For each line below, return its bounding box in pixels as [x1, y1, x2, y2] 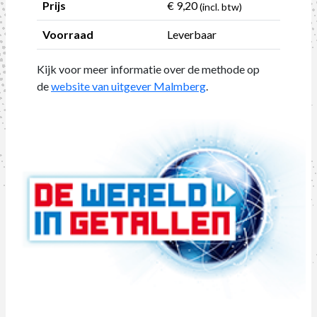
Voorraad [42, 27, 93, 41]
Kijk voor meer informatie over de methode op [37, 62, 260, 76]
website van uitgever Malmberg [51, 79, 206, 93]
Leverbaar [167, 27, 217, 41]
